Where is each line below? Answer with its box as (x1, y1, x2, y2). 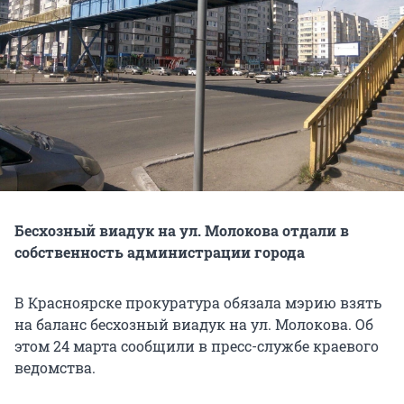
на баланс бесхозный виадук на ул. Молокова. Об (14, 315, 373, 335)
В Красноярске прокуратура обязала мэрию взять (14, 293, 381, 313)
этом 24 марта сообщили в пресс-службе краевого (14, 336, 379, 356)
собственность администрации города (14, 243, 305, 262)
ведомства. (14, 358, 96, 378)
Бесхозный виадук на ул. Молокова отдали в (14, 221, 349, 241)
